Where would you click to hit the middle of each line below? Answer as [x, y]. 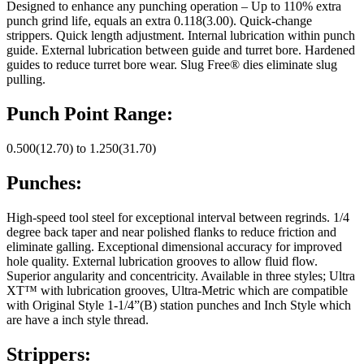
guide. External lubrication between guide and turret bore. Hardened [181, 50]
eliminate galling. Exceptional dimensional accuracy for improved [174, 247]
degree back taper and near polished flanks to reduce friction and [171, 232]
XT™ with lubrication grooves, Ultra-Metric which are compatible [177, 291]
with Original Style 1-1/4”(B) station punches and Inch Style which [179, 305]
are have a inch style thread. [78, 320]
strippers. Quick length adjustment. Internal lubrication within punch [181, 36]
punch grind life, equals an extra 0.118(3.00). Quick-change [159, 21]
